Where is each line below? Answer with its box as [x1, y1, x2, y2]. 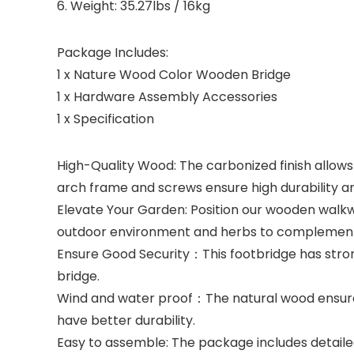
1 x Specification [57, 110, 154, 128]
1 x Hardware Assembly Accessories [57, 88, 277, 106]
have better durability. [57, 311, 195, 330]
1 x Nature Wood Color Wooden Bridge [57, 66, 291, 84]
